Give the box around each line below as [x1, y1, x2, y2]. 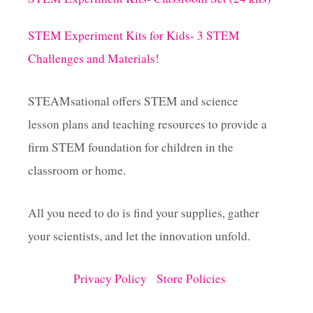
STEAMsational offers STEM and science [28, 93, 238, 110]
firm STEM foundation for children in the [28, 139, 233, 156]
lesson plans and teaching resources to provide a [28, 116, 267, 133]
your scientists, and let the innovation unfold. [28, 228, 250, 245]
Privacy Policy [73, 270, 156, 287]
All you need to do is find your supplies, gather [28, 205, 259, 221]
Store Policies [156, 270, 226, 287]
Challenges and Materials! [28, 50, 159, 67]
